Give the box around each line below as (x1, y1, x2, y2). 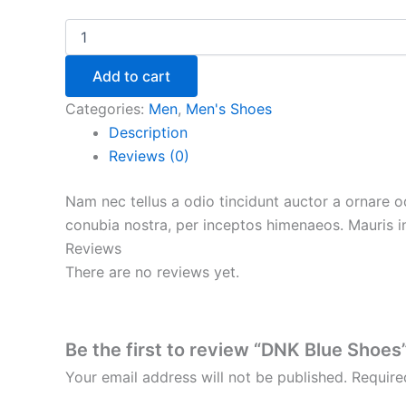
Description (109, 122, 188, 141)
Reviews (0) (109, 146, 189, 165)
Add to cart (92, 66, 170, 85)
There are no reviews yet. (65, 262, 239, 281)
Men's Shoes (186, 99, 272, 118)
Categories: (65, 99, 149, 118)
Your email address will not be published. (65, 368, 347, 387)
